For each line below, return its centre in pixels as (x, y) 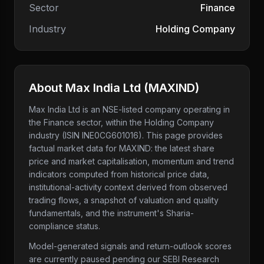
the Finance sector (65, 122)
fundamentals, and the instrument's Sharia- (111, 213)
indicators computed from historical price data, (119, 174)
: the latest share (183, 148)
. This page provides (182, 135)
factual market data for (74, 148)
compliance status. (65, 226)
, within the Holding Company (157, 122)
